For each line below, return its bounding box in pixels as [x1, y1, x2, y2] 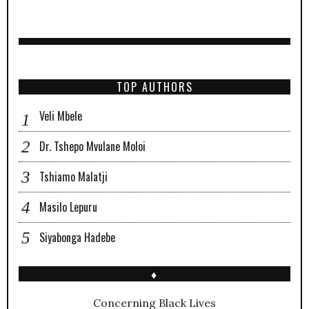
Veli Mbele [39, 108, 82, 125]
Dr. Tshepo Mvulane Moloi [39, 138, 146, 155]
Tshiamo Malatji [39, 168, 108, 186]
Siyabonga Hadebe [39, 229, 115, 246]
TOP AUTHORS [116, 79, 193, 96]
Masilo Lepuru [39, 199, 97, 216]
